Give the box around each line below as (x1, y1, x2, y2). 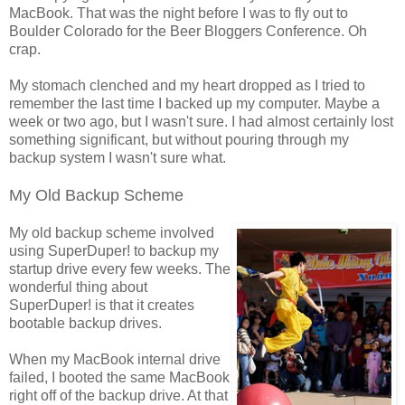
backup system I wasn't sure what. (9, 149, 226, 165)
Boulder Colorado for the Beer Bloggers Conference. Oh (9, 23, 367, 39)
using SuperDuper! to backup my (9, 242, 219, 259)
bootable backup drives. (9, 315, 162, 331)
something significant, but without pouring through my (9, 131, 349, 147)
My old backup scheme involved (9, 224, 214, 240)
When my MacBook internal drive (9, 351, 221, 367)
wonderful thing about (9, 278, 147, 295)
